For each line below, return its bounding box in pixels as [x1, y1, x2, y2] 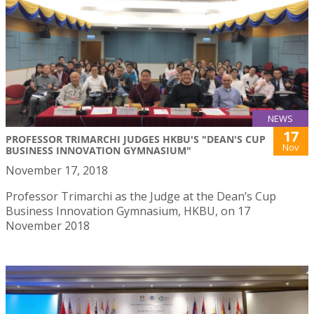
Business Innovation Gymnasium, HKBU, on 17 [6, 203, 250, 219]
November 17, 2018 [6, 162, 108, 178]
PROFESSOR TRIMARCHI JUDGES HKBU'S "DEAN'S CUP [6, 132, 266, 146]
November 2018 [6, 217, 90, 233]
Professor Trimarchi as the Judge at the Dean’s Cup [6, 188, 276, 204]
